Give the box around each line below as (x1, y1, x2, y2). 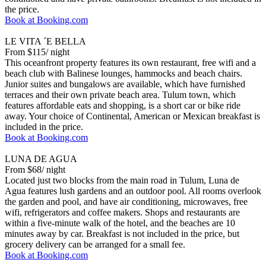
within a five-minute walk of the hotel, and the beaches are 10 (5, 217, 235, 228)
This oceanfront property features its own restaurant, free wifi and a (5, 57, 256, 68)
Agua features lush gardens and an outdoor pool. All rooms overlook (5, 185, 261, 196)
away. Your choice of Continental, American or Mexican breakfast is (5, 110, 260, 121)
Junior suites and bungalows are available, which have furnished (5, 78, 245, 89)
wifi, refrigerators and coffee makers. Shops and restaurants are (5, 207, 240, 217)
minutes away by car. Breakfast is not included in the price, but (5, 228, 239, 239)
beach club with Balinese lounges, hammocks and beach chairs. (5, 68, 242, 78)
